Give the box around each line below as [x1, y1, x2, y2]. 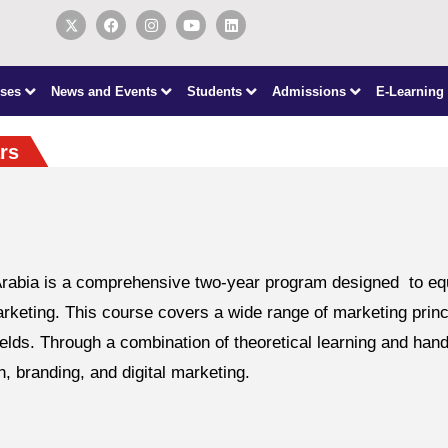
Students [187, 83, 243, 99]
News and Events [51, 83, 158, 99]
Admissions [272, 83, 347, 99]
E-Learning [376, 83, 445, 99]
